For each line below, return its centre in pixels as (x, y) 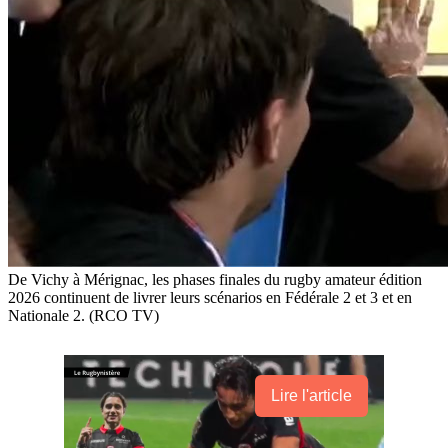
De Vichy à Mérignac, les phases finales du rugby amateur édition (215, 279)
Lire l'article (311, 395)
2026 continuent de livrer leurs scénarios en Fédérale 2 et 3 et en (210, 297)
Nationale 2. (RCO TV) (83, 315)
